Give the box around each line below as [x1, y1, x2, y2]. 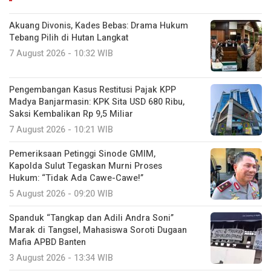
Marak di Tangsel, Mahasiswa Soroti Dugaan [9, 223, 187, 237]
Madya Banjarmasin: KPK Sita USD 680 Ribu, [9, 95, 184, 108]
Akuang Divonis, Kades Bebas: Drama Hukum [9, 19, 188, 32]
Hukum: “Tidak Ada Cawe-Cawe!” [9, 171, 143, 184]
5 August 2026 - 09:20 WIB [9, 187, 113, 200]
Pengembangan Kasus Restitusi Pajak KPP [9, 83, 176, 96]
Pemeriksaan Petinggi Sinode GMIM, [9, 147, 155, 160]
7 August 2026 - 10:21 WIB [9, 123, 113, 136]
